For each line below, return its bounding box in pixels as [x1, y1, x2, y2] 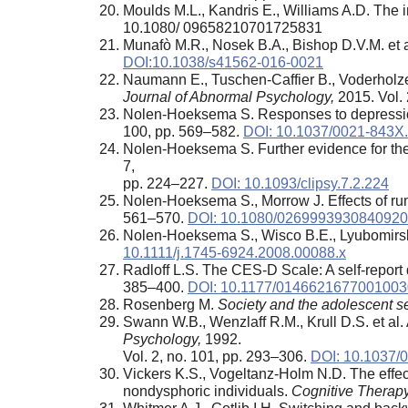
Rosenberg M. [123, 296, 218, 312]
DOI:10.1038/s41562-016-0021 [123, 54, 323, 70]
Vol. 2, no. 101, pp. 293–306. [123, 348, 311, 364]
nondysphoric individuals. [123, 382, 291, 399]
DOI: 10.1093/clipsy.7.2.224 [211, 175, 389, 191]
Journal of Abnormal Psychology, [123, 88, 334, 105]
